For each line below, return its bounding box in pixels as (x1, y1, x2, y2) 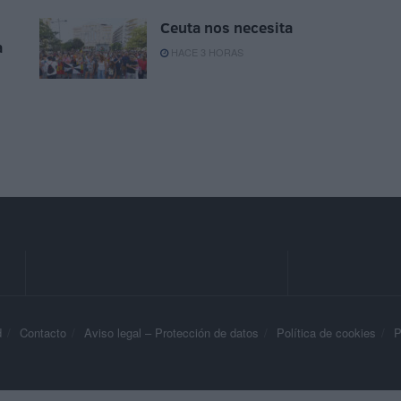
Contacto (20, 324, 66, 342)
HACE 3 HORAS (168, 45, 243, 60)
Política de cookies (277, 324, 376, 342)
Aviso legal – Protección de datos (84, 324, 259, 342)
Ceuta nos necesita (160, 17, 293, 38)
